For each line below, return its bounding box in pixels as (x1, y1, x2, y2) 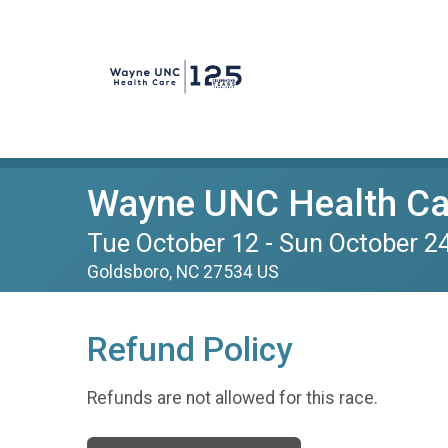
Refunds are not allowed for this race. (87, 387, 378, 408)
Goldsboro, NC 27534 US (87, 262, 279, 282)
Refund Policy (87, 330, 292, 369)
